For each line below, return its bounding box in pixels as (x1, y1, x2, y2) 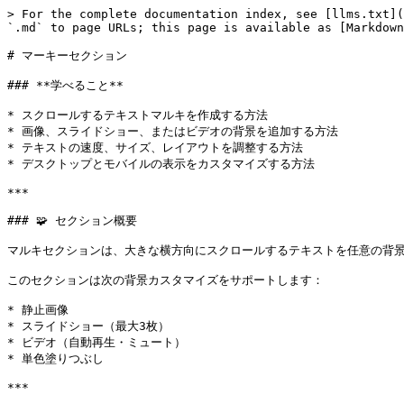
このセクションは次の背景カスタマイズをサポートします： (7, 273, 324, 287)
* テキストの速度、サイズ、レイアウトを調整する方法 (7, 141, 303, 154)
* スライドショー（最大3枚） (7, 319, 170, 333)
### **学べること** (7, 78, 124, 92)
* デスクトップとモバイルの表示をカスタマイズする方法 (7, 157, 315, 170)
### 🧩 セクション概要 (7, 214, 137, 227)
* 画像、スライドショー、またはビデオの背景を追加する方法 (7, 124, 338, 138)
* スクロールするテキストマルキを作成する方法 (7, 108, 268, 122)
